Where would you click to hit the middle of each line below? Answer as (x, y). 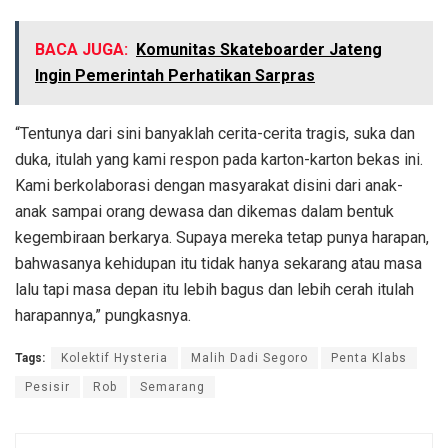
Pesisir (47, 387)
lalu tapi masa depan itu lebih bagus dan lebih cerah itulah (214, 290)
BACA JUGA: (81, 50)
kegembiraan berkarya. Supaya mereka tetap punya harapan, (222, 238)
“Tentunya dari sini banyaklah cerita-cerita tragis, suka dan (215, 134)
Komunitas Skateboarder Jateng (259, 50)
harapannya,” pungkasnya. (103, 316)
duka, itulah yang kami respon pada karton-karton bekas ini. (219, 160)
